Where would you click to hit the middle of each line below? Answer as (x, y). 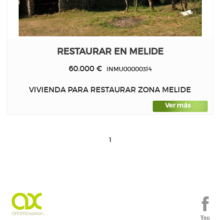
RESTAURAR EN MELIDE (110, 51)
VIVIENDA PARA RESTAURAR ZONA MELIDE (110, 90)
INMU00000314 (127, 69)
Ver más (178, 106)
